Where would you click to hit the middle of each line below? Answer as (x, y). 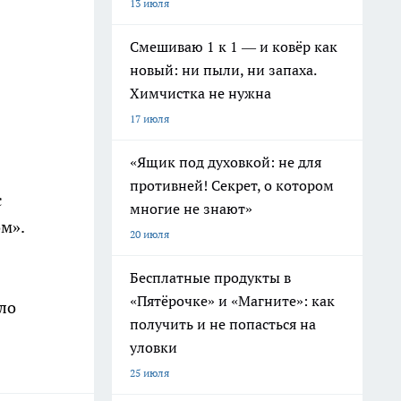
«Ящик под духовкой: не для (226, 162)
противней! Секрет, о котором (232, 185)
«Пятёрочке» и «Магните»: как (232, 301)
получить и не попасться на (223, 324)
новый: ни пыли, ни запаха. (223, 70)
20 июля (149, 234)
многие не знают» (191, 209)
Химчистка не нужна (200, 93)
